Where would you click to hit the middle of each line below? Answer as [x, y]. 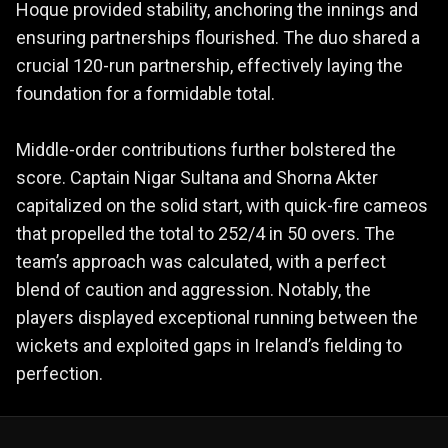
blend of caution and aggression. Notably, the [193, 289]
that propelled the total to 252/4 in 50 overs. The [205, 233]
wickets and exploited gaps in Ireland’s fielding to [209, 345]
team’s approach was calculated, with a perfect [201, 261]
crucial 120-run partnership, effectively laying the [209, 65]
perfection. [59, 373]
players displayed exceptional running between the [217, 317]
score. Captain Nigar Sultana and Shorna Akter [197, 177]
